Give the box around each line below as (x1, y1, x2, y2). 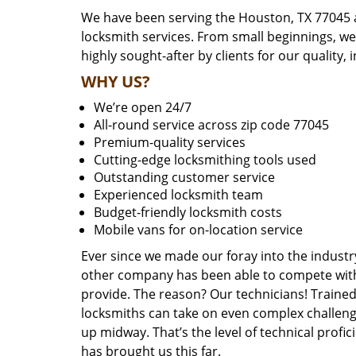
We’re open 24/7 (94, 99, 192, 116)
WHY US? (81, 71, 150, 92)
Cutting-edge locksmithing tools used (94, 151, 316, 168)
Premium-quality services (94, 133, 246, 151)
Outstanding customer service (94, 168, 275, 186)
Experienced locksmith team (94, 186, 263, 203)
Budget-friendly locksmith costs (94, 203, 282, 221)
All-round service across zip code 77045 (94, 116, 329, 133)
